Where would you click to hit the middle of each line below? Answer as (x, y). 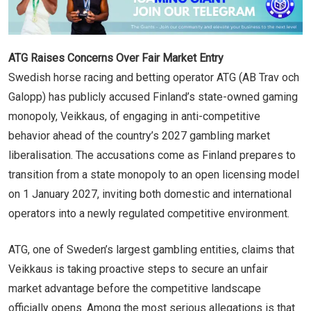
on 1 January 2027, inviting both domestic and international (150, 194)
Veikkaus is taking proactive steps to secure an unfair (138, 269)
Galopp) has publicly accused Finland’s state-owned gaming (153, 96)
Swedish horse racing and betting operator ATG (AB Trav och (154, 77)
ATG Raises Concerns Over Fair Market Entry (116, 58)
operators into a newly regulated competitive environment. (149, 213)
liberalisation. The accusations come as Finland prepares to (152, 155)
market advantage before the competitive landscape (135, 288)
